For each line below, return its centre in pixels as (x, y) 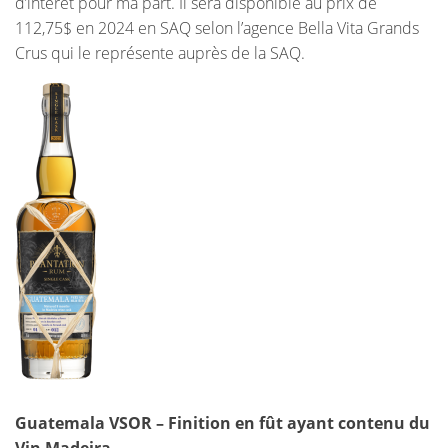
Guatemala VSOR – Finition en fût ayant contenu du (222, 423)
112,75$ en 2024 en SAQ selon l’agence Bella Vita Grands (217, 28)
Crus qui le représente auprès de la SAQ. (160, 53)
